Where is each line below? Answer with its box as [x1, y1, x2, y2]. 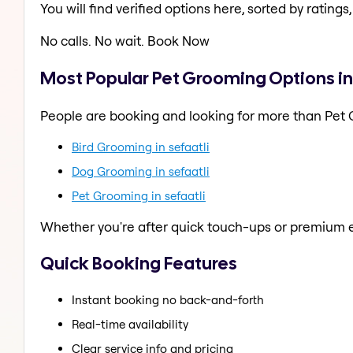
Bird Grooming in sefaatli [72, 139, 210, 154]
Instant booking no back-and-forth [72, 292, 264, 307]
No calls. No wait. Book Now [40, 32, 210, 50]
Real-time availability [72, 316, 188, 332]
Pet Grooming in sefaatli [72, 188, 206, 203]
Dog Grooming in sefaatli [72, 163, 210, 179]
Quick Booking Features [40, 251, 237, 276]
